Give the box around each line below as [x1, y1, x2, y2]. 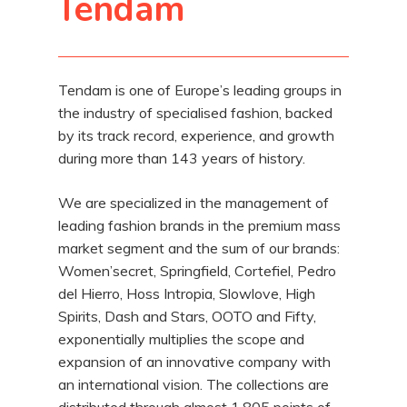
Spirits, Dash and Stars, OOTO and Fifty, [58, 307, 317, 325]
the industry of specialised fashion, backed [58, 104, 333, 122]
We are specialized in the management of [58, 194, 330, 212]
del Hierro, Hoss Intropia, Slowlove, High [58, 284, 316, 303]
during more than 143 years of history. [58, 149, 306, 167]
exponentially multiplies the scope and [58, 330, 305, 348]
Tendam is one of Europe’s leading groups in [58, 81, 342, 99]
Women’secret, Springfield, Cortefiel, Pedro [58, 262, 337, 280]
